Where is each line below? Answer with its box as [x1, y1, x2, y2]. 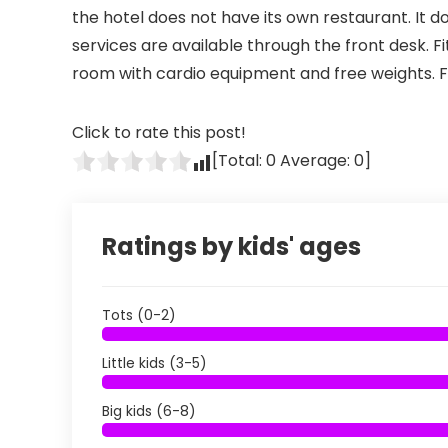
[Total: [212, 149, 266, 172]
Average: [276, 149, 354, 172]
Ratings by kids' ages [102, 230, 361, 263]
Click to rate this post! [72, 121, 246, 144]
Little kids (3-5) [102, 353, 207, 373]
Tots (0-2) [102, 305, 176, 325]
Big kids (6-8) [102, 401, 196, 421]
